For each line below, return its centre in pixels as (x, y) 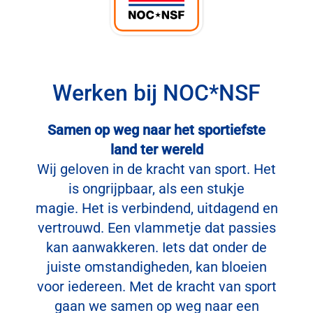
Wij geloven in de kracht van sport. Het (156, 169)
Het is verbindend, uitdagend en (180, 209)
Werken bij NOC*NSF (156, 93)
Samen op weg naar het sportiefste (156, 130)
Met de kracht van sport (203, 287)
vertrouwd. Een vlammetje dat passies (156, 228)
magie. (58, 209)
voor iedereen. (83, 287)
